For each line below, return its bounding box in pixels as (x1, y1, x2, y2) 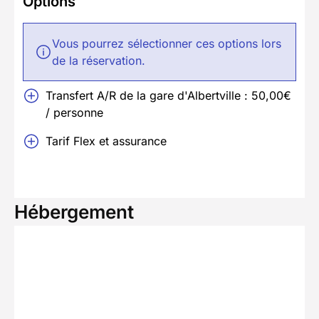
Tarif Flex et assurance (46, 133, 167, 148)
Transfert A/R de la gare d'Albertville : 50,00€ (46, 88, 291, 103)
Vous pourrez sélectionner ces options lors (52, 36, 281, 51)
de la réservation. (52, 53, 145, 68)
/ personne (46, 105, 103, 120)
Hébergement (14, 200, 134, 223)
